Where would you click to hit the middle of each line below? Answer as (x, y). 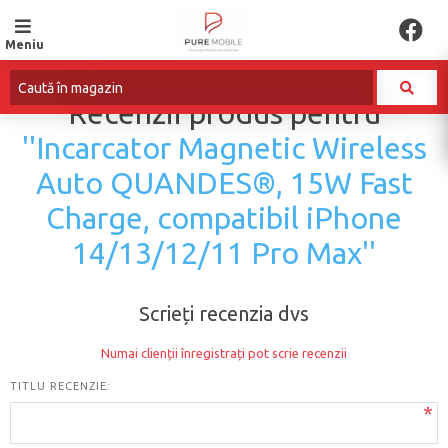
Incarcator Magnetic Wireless (231, 148)
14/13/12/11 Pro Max (217, 253)
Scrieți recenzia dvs (224, 313)
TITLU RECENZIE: (60, 386)
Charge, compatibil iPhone (224, 218)
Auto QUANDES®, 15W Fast (224, 183)
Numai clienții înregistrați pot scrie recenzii (224, 353)
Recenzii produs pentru (224, 113)
